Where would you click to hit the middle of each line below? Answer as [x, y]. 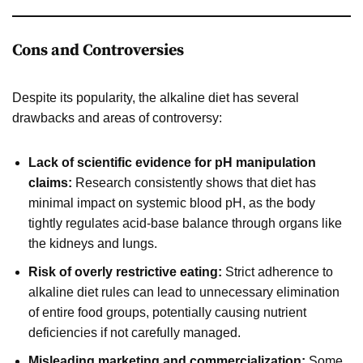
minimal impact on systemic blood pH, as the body [172, 203]
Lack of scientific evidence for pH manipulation [172, 162]
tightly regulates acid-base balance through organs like [185, 223]
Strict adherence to [278, 271]
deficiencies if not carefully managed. [135, 332]
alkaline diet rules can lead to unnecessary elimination [184, 292]
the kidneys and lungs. [93, 243]
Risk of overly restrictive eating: [125, 271]
